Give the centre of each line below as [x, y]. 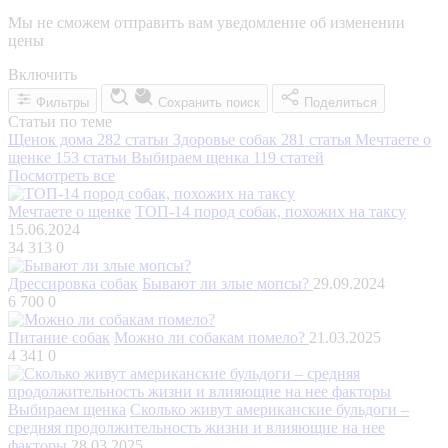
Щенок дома [52, 139]
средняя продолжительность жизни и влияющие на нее [196, 427]
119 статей [288, 157]
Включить [42, 74]
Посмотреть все [61, 175]
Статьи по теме [60, 121]
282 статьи [133, 139]
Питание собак [59, 337]
